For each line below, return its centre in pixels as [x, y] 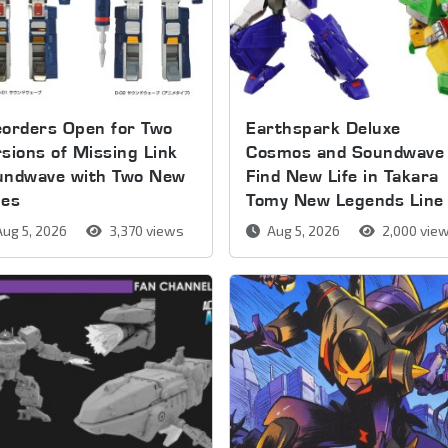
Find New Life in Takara [342, 175]
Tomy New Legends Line [345, 199]
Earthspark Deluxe [323, 127]
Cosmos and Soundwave [345, 151]
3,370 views [144, 230]
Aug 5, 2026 [304, 230]
